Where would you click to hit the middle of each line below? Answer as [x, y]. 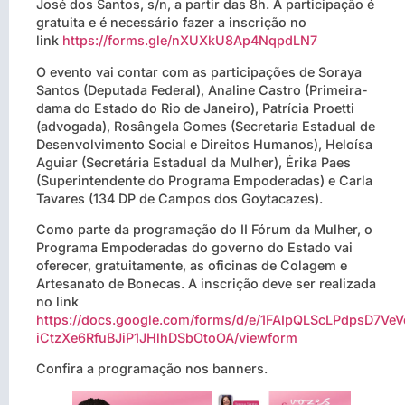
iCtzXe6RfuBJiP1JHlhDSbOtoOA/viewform [167, 338]
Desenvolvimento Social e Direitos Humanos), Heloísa [204, 144]
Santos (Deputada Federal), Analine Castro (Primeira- [202, 89]
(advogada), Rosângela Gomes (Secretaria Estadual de [206, 126]
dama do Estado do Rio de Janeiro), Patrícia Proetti [195, 108]
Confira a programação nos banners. [152, 369]
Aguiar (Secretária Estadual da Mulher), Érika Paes [193, 162]
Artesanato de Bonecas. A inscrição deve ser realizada [206, 284]
